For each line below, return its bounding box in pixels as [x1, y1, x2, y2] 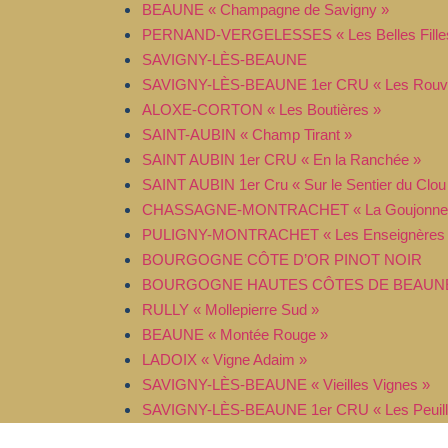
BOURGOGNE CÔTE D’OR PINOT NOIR [142, 250, 422, 268]
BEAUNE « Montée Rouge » [142, 325, 328, 343]
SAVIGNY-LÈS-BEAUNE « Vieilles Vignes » [142, 375, 430, 393]
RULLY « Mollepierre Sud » [142, 300, 319, 318]
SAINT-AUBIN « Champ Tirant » [142, 125, 352, 143]
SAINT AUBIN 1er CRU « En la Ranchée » [142, 150, 421, 168]
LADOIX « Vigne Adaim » [142, 350, 307, 368]
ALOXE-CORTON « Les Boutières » [142, 100, 381, 118]
